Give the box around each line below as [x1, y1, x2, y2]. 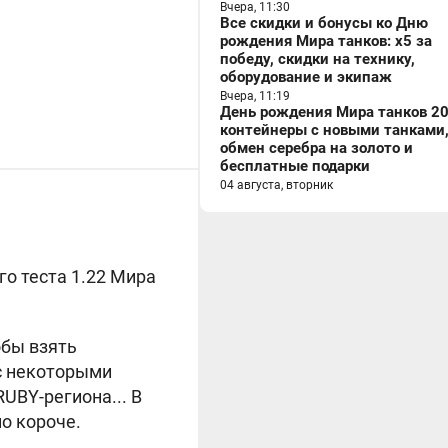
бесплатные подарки [220, 157, 370, 175]
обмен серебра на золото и [220, 139, 413, 157]
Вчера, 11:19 [220, 89, 290, 103]
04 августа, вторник [220, 178, 333, 192]
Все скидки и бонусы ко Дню [220, 14, 428, 32]
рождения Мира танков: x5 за [220, 32, 432, 50]
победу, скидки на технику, [220, 50, 415, 68]
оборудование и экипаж [220, 68, 392, 86]
